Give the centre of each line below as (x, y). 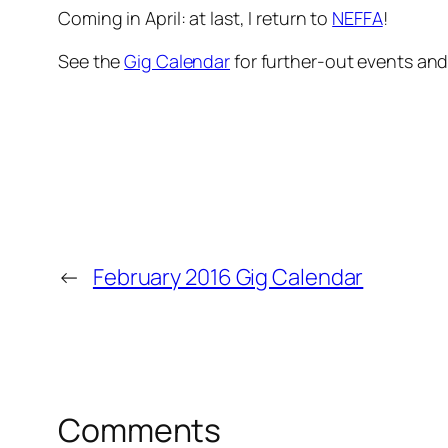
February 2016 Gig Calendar (228, 277)
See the (91, 61)
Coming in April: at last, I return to (195, 18)
